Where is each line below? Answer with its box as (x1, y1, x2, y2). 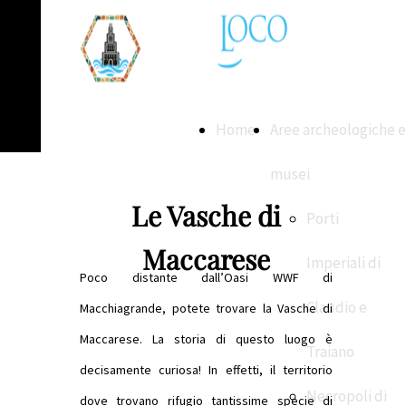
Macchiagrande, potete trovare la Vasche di (80, 300, 333, 316)
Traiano (306, 342, 354, 362)
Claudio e (306, 297, 367, 317)
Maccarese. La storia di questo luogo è (80, 331, 333, 347)
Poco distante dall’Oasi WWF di (80, 269, 333, 285)
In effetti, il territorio (208, 362, 333, 378)
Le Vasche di (131, 198, 281, 234)
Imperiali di (306, 253, 381, 273)
